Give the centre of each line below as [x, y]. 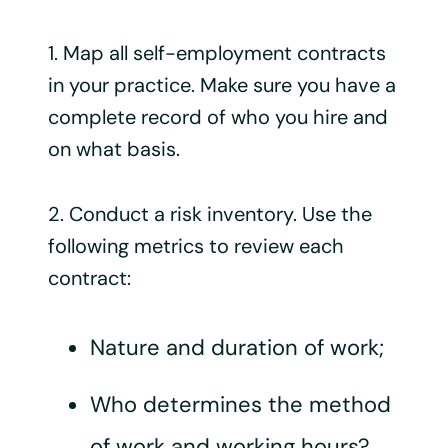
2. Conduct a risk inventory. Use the [209, 213]
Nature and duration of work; [237, 347]
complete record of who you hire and [217, 116]
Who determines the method [240, 404]
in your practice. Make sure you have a [221, 84]
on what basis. [113, 148]
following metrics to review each [195, 245]
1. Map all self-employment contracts [216, 52]
